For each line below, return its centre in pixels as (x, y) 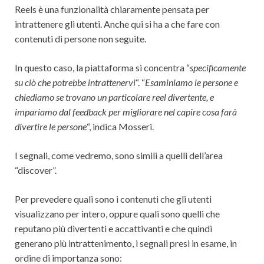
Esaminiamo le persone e (192, 82)
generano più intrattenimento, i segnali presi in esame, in (126, 243)
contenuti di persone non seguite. (80, 38)
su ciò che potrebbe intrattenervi (75, 82)
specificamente (218, 67)
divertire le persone (51, 126)
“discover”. (36, 170)
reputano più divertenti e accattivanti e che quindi (113, 228)
